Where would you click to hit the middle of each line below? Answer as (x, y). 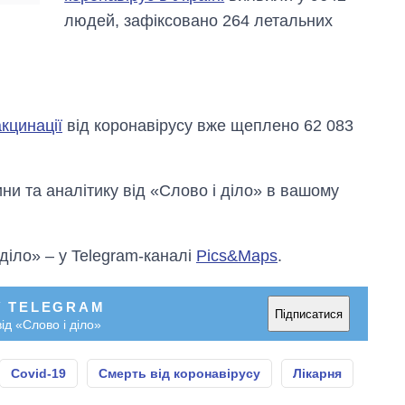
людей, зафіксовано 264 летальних (199, 21)
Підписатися (309, 314)
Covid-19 (38, 374)
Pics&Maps (237, 256)
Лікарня (317, 374)
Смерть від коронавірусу (179, 374)
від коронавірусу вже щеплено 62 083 (208, 126)
